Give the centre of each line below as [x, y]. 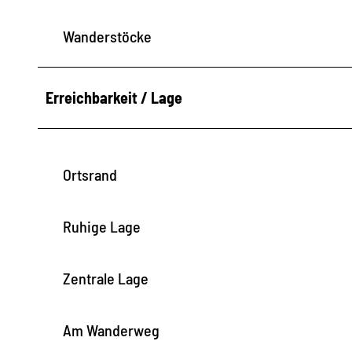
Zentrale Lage [106, 278]
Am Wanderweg [111, 330]
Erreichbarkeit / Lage [114, 97]
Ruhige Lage [102, 226]
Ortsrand [90, 174]
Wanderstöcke [107, 36]
